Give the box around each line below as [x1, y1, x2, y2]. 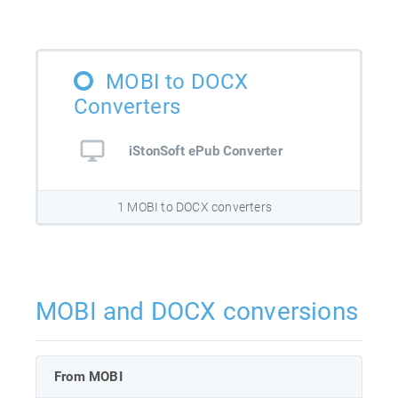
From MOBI [54, 368, 123, 385]
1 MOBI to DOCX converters [117, 199, 272, 214]
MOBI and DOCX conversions [36, 296, 358, 326]
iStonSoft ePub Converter [129, 142, 283, 159]
